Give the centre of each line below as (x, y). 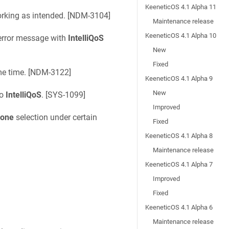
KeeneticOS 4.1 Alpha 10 (181, 36)
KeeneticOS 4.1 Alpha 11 (181, 7)
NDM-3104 (89, 15)
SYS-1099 (65, 95)
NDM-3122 (49, 72)
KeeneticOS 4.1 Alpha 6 (179, 207)
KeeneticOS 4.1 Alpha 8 (179, 136)
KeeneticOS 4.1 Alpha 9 (179, 78)
